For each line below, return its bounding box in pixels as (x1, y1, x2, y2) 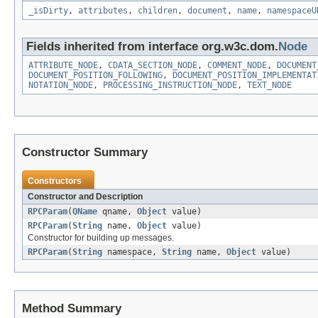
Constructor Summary (22, 146, 148, 160)
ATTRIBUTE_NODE (28, 60, 98, 71)
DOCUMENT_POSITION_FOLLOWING (28, 70, 163, 81)
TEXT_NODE (247, 80, 292, 91)
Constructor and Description (28, 192, 143, 202)
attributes (78, 6, 128, 16)
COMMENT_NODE (207, 60, 267, 71)
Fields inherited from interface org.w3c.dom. (26, 40, 278, 54)
